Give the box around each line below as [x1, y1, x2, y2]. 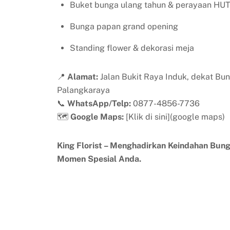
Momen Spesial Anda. [56, 154, 141, 164]
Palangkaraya [56, 85, 110, 95]
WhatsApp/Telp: [67, 98, 131, 108]
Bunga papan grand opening [70, 21, 179, 31]
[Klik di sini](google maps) [123, 111, 225, 122]
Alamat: [67, 71, 98, 82]
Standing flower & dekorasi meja [70, 43, 195, 53]
